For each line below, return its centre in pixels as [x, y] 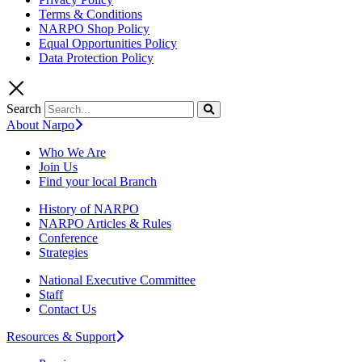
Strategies [63, 252]
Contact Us [67, 309]
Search [24, 108]
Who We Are [72, 152]
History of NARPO [89, 208]
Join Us [58, 166]
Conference [68, 238]
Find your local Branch [98, 181]
